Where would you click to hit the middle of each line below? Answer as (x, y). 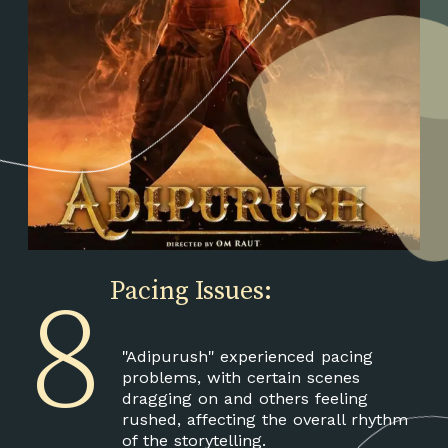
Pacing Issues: (190, 291)
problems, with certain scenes (240, 378)
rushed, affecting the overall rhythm (264, 420)
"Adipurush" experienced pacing (247, 357)
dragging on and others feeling (244, 399)
